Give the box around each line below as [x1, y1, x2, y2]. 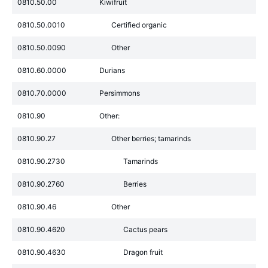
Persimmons [99, 89, 140, 98]
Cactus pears [123, 225, 167, 234]
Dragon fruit [123, 248, 163, 257]
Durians [99, 66, 125, 75]
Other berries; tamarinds [111, 134, 191, 143]
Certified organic [111, 20, 167, 29]
